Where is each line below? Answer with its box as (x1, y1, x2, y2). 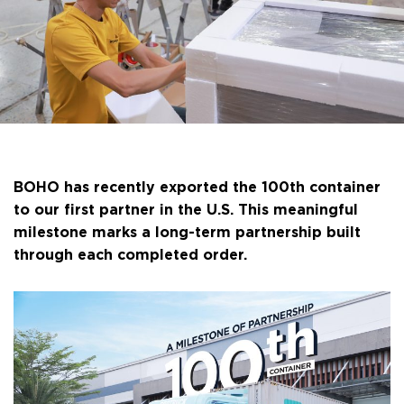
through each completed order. (14, 243, 247, 263)
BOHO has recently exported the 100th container (14, 175, 381, 196)
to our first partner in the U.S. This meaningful (14, 197, 358, 218)
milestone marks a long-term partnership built (14, 220, 361, 241)
